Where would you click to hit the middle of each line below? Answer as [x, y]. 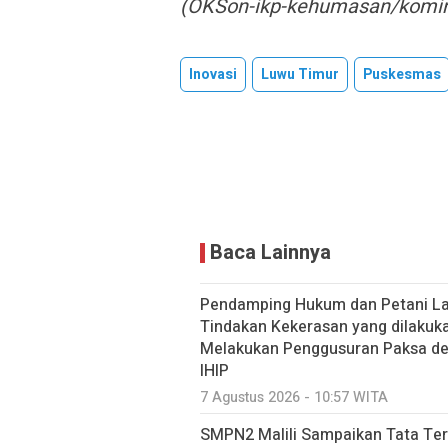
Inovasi [213, 74]
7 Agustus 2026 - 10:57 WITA [294, 397]
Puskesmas [402, 74]
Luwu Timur [300, 74]
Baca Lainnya [270, 252]
